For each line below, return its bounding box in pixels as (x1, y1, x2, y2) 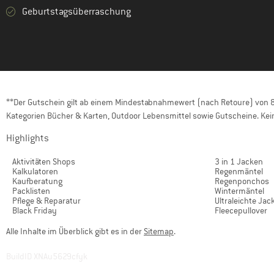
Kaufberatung (12, 176, 62, 187)
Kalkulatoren (12, 166, 58, 177)
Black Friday (12, 205, 57, 216)
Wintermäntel (215, 185, 264, 196)
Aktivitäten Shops (12, 156, 75, 167)
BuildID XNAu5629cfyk (6, 251, 87, 262)
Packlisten (12, 185, 50, 196)
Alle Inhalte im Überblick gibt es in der (6, 226, 144, 237)
